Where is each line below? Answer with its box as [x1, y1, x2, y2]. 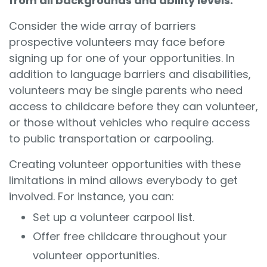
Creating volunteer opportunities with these [9, 157, 241, 172]
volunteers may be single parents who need [9, 83, 243, 98]
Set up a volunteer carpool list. [33, 210, 194, 225]
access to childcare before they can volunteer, [9, 99, 258, 114]
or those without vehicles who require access [9, 115, 250, 131]
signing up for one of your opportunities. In [9, 51, 235, 66]
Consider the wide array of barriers [9, 18, 196, 34]
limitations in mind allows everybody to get [9, 173, 238, 188]
